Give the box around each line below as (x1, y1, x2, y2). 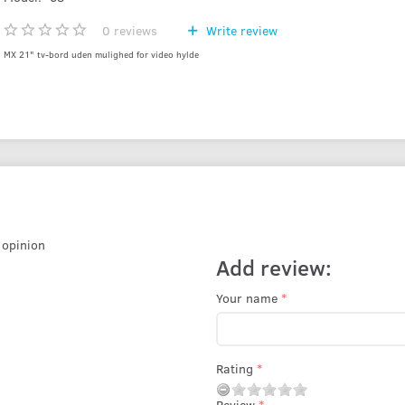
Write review (202, 21, 278, 39)
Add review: (216, 251, 332, 282)
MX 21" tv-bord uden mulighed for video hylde (3, 47, 199, 61)
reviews (109, 21, 157, 39)
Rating (216, 359, 253, 377)
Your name (216, 288, 278, 306)
